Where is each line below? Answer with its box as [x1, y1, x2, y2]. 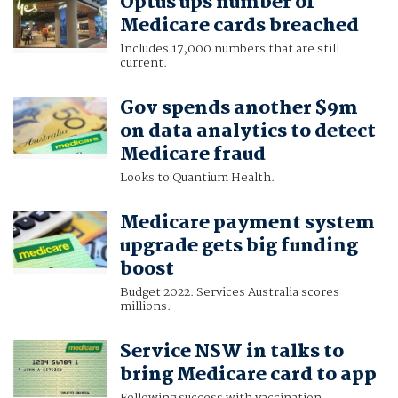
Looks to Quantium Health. [119, 168, 275, 188]
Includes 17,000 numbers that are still [119, 39, 339, 60]
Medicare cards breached [119, 11, 359, 42]
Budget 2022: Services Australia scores [119, 283, 339, 303]
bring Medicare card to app [119, 360, 377, 391]
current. [119, 53, 167, 74]
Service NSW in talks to [119, 337, 344, 368]
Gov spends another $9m [119, 93, 358, 124]
